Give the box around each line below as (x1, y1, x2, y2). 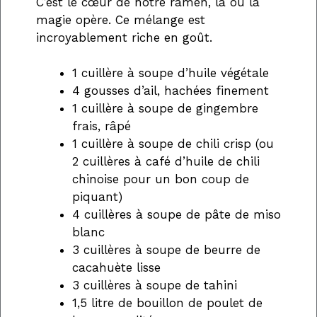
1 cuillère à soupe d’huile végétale (72, 66, 269, 81)
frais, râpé (72, 119, 131, 134)
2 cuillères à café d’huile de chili (72, 154, 260, 169)
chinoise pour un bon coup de (72, 172, 249, 187)
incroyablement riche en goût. (36, 30, 212, 45)
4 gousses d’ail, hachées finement (72, 83, 269, 98)
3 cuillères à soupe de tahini (72, 278, 237, 293)
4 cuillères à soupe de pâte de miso (72, 207, 281, 222)
